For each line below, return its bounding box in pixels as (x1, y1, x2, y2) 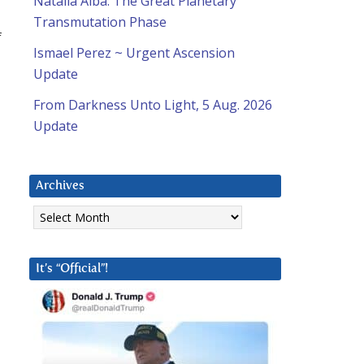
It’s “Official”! (36, 262, 108, 275)
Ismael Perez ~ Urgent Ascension (33, 44, 235, 63)
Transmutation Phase (33, 13, 167, 32)
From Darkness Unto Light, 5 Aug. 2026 (33, 96, 272, 115)
